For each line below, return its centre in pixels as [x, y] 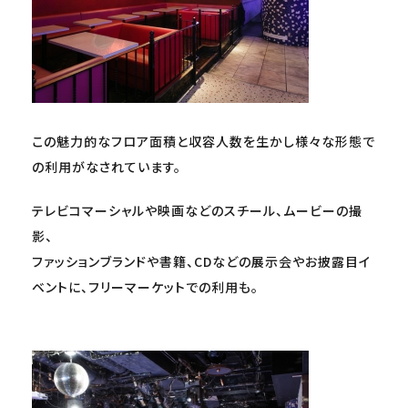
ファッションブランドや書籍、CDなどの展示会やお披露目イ [201, 261]
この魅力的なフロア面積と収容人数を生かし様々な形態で [204, 141]
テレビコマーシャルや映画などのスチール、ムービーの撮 [197, 210]
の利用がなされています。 [107, 167]
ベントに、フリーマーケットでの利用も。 [145, 287]
